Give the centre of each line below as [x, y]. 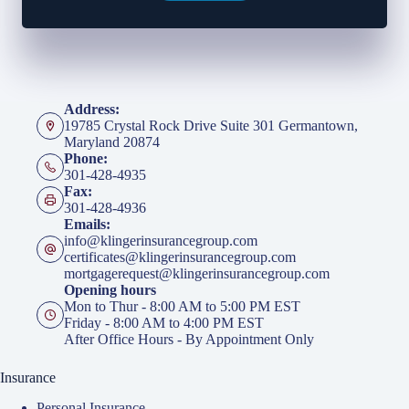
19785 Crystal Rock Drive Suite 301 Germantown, [211, 126]
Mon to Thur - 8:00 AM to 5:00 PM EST [182, 307]
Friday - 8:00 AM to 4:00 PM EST [164, 323]
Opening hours [110, 290]
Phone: [86, 159]
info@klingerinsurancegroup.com [161, 241]
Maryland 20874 [112, 142]
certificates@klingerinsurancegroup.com [180, 257]
